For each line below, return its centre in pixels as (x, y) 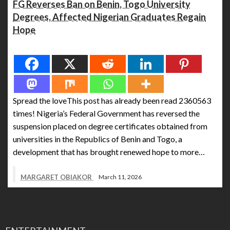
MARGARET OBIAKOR (57, 177)
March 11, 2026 (120, 177)
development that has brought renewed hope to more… (109, 151)
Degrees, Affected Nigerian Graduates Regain (109, 17)
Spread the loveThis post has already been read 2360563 (112, 100)
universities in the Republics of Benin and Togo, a (98, 139)
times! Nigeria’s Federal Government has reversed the (106, 113)
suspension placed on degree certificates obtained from (110, 126)
